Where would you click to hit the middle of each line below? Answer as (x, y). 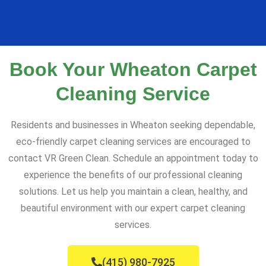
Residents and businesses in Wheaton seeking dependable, (133, 125)
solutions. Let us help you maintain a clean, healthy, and (133, 191)
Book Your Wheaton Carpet (133, 69)
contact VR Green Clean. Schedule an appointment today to (133, 158)
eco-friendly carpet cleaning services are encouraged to (133, 141)
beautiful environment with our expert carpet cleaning (133, 208)
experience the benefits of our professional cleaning (133, 175)
